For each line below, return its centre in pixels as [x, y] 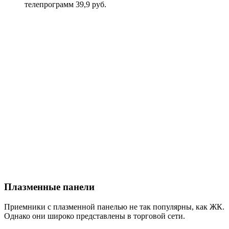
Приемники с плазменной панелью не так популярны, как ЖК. [114, 207]
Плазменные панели [49, 187]
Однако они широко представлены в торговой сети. [95, 216]
